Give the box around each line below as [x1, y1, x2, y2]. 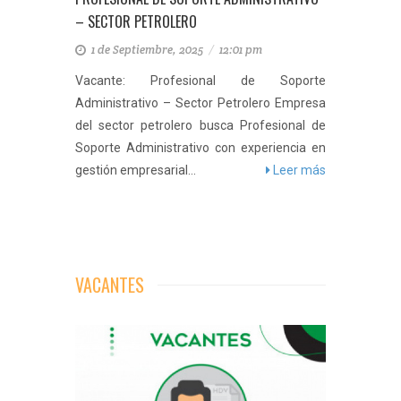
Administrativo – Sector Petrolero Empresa [75, 96, 326, 110]
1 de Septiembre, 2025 [89, 42, 209, 57]
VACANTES [75, 271, 144, 298]
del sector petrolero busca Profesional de [75, 118, 326, 132]
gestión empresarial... [75, 163, 196, 177]
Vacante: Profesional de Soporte [75, 73, 326, 88]
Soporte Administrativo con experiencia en [75, 141, 326, 155]
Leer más [270, 163, 326, 177]
